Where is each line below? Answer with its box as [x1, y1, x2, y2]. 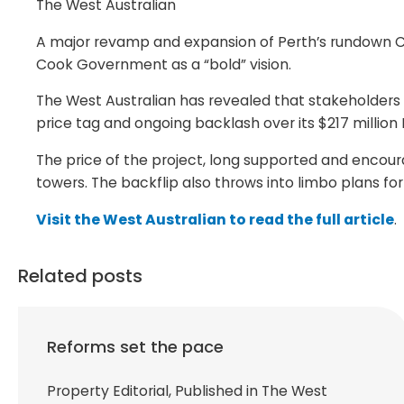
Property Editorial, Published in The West [47, 380, 327, 401]
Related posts [18, 262, 142, 289]
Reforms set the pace [47, 335, 224, 358]
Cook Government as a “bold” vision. [36, 53, 291, 75]
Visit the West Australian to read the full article [36, 209, 394, 231]
